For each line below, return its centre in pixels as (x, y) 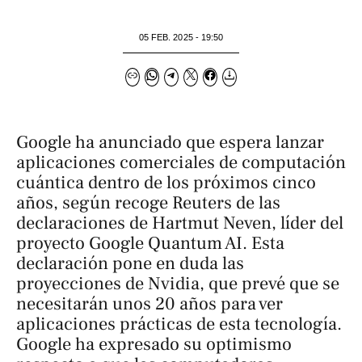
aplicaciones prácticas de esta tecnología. (179, 324)
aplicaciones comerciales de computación (181, 162)
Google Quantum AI (166, 243)
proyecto (53, 243)
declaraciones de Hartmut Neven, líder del (180, 223)
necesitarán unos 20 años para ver (149, 303)
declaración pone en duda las (130, 263)
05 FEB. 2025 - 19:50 (181, 37)
